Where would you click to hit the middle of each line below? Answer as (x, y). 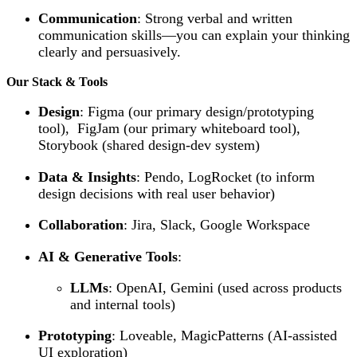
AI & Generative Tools (108, 256)
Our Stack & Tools (57, 81)
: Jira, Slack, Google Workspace (217, 225)
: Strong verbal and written (215, 18)
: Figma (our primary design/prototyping (197, 112)
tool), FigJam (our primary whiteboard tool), (169, 129)
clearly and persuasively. (110, 51)
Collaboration (81, 225)
